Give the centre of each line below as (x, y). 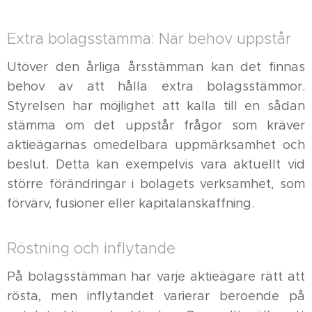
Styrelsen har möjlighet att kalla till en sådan (156, 106)
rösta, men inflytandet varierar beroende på (156, 296)
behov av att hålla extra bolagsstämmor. (156, 86)
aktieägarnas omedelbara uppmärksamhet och (156, 145)
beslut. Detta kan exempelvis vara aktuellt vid (156, 164)
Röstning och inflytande (91, 248)
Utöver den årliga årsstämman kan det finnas (156, 67)
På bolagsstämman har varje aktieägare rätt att (156, 276)
